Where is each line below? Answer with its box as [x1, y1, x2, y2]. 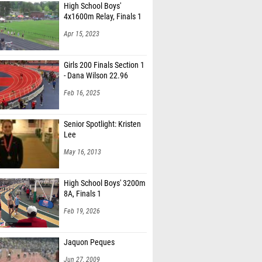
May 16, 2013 [64, 148, 101, 156]
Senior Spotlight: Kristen [64, 119, 141, 129]
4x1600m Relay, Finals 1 [64, 12, 142, 22]
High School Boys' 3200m [64, 178, 146, 188]
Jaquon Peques [64, 237, 115, 247]
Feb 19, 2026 [64, 207, 100, 215]
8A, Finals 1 [64, 189, 101, 199]
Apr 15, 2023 [64, 30, 99, 38]
